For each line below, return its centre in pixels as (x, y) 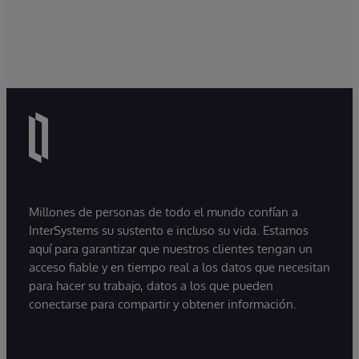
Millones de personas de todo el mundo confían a (163, 212)
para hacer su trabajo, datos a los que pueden (151, 285)
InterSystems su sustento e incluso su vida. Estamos (169, 230)
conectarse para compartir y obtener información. (163, 304)
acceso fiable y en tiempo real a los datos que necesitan (179, 267)
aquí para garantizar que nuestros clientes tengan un (171, 248)
